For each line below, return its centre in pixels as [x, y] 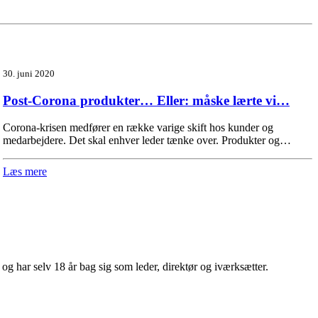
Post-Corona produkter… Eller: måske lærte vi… [146, 100]
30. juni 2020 [29, 73]
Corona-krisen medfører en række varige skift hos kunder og [138, 128]
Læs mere [25, 172]
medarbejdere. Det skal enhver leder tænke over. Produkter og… [147, 141]
